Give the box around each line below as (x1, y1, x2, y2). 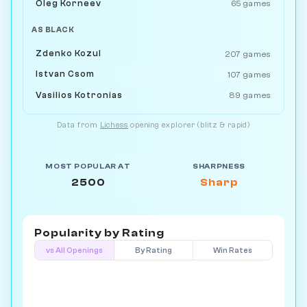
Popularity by (34, 227, 122, 240)
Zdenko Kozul (36, 49, 102, 59)
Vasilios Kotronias (36, 90, 123, 100)
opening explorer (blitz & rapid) (128, 121, 250, 130)
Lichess (100, 121, 128, 130)
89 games (229, 90, 271, 100)
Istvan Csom (36, 69, 95, 79)
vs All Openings (45, 245, 103, 255)
